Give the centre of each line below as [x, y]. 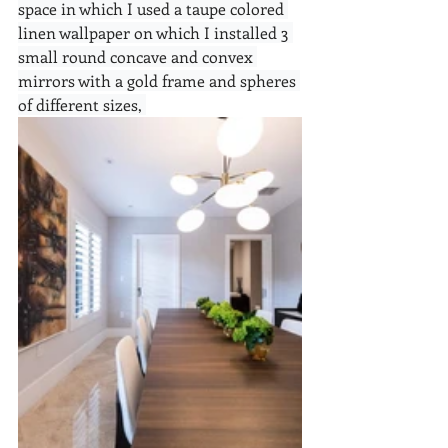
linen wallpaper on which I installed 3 [155, 32]
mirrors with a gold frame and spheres [159, 80]
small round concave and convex [137, 56]
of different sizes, [82, 104]
